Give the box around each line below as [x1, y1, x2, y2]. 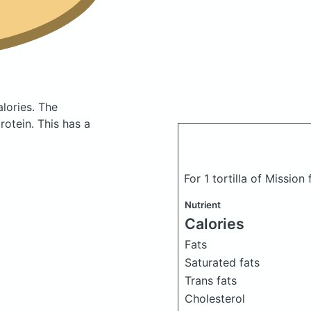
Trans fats [185, 274, 237, 287]
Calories [185, 215, 244, 233]
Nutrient [185, 199, 221, 210]
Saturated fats [185, 255, 260, 269]
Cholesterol [185, 292, 245, 305]
